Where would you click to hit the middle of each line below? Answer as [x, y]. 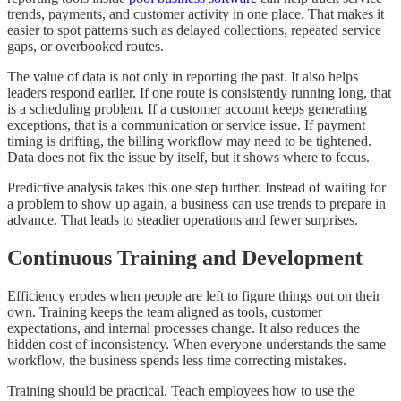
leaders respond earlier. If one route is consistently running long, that [199, 92]
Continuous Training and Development [185, 257]
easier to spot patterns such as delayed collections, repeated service [194, 30]
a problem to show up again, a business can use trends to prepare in [196, 203]
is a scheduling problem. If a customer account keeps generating [187, 108]
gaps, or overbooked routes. [85, 46]
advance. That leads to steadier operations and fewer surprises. [183, 219]
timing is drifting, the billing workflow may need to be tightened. [189, 141]
